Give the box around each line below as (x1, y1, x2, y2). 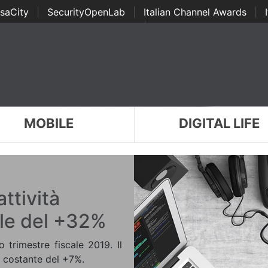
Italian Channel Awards (143, 6, 246, 18)
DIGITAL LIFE (179, 115, 260, 131)
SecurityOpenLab (47, 6, 125, 18)
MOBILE (23, 115, 74, 131)
